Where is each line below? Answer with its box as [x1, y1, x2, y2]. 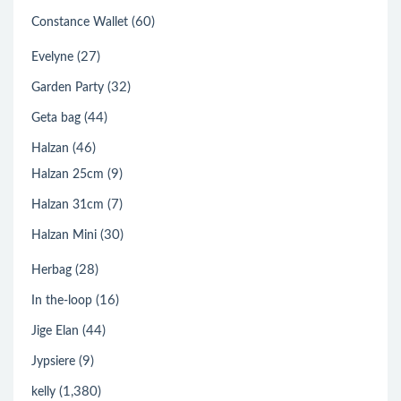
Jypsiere [31, 354, 75, 368]
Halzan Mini [31, 228, 97, 242]
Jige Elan [31, 324, 79, 337]
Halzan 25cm [31, 167, 104, 181]
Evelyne [31, 50, 73, 64]
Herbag [31, 263, 72, 277]
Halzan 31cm [31, 198, 104, 211]
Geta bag [31, 111, 81, 124]
